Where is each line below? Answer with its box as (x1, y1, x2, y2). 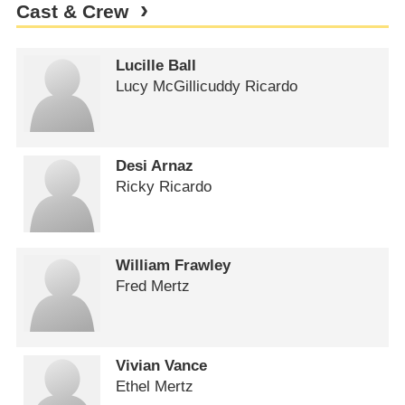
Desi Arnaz (116, 156, 194, 174)
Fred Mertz (116, 278, 191, 296)
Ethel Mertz (116, 377, 194, 395)
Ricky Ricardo (116, 177, 212, 195)
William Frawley (116, 257, 231, 275)
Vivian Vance (116, 356, 208, 374)
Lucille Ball (116, 57, 197, 75)
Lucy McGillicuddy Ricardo (116, 78, 298, 96)
